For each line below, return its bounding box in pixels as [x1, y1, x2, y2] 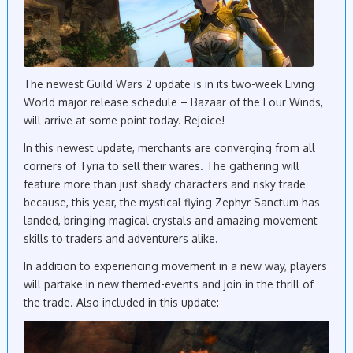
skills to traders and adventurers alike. [24, 232, 218, 246]
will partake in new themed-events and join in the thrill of [24, 277, 314, 292]
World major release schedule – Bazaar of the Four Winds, [24, 95, 323, 110]
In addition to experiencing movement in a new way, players [24, 259, 327, 273]
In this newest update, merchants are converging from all [24, 141, 315, 155]
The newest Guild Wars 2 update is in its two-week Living [24, 77, 314, 91]
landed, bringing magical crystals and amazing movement [24, 214, 318, 228]
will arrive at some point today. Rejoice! [24, 113, 225, 128]
